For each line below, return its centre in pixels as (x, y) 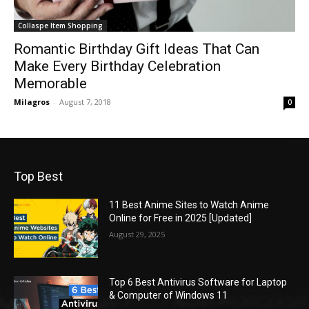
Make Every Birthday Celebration (117, 67)
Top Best (38, 177)
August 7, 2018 (85, 102)
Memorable (50, 84)
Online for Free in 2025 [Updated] (181, 218)
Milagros (32, 102)
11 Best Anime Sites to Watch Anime (189, 205)
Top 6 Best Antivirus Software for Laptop (198, 282)
